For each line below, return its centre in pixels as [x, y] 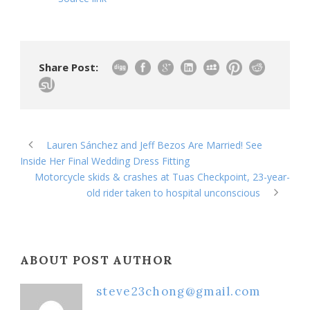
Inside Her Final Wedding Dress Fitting [105, 161]
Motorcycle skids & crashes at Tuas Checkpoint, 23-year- [162, 176]
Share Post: [69, 67]
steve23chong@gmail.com [179, 291]
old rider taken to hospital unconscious [173, 192]
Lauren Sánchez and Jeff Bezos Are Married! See [154, 145]
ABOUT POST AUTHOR [97, 260]
